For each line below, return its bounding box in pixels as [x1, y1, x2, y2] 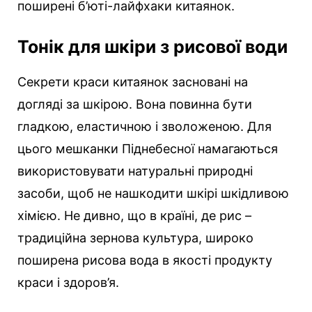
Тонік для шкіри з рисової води [17, 36, 288, 58]
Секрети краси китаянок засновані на [17, 75, 248, 90]
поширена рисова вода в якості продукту [17, 253, 272, 268]
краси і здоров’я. [17, 275, 119, 290]
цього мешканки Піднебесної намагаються [17, 141, 278, 157]
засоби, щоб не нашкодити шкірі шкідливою [17, 186, 289, 201]
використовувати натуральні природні [17, 164, 253, 179]
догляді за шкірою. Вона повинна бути [17, 97, 252, 112]
